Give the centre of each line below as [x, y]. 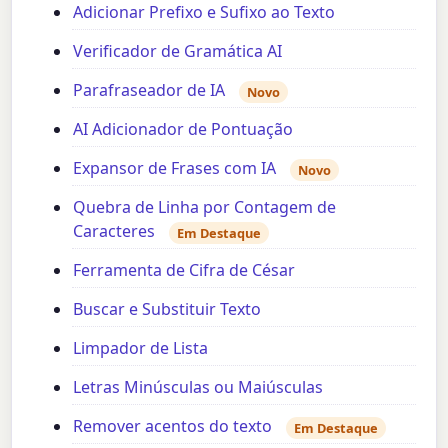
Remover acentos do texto [173, 426]
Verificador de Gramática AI [178, 51]
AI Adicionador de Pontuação [183, 129]
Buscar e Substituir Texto [167, 309]
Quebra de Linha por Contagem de [205, 207]
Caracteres [114, 231]
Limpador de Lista [141, 348]
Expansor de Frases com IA [175, 168]
